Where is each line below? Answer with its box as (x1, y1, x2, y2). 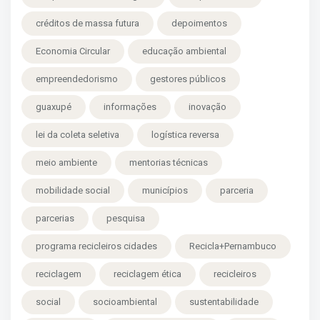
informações (104, 101, 156, 113)
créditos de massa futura (36, 18, 139, 29)
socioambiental (93, 296, 157, 308)
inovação (189, 101, 226, 113)
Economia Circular (36, 46, 110, 57)
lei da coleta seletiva (36, 129, 119, 141)
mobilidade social (36, 185, 110, 196)
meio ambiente (36, 157, 97, 169)
